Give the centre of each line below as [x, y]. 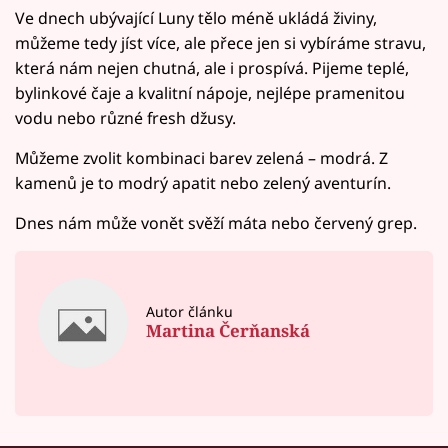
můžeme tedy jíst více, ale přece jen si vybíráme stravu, [220, 43]
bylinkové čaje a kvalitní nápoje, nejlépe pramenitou [210, 93]
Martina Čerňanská [228, 331]
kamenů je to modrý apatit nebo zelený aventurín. [203, 183]
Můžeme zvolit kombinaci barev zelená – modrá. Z [201, 158]
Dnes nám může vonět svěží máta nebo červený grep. [216, 223]
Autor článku [190, 311]
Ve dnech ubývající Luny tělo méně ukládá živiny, [196, 18]
